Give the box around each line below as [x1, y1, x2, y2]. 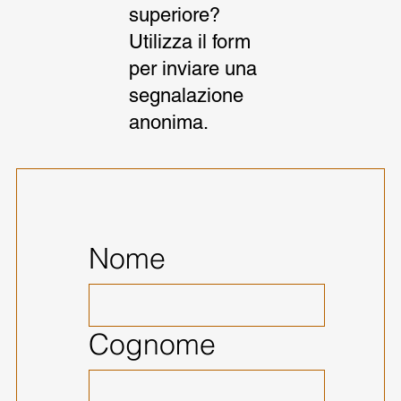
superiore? [129, 3, 220, 26]
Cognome [88, 326, 216, 362]
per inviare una [129, 56, 257, 80]
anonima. [129, 110, 209, 133]
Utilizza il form [129, 30, 251, 53]
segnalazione [129, 83, 243, 107]
